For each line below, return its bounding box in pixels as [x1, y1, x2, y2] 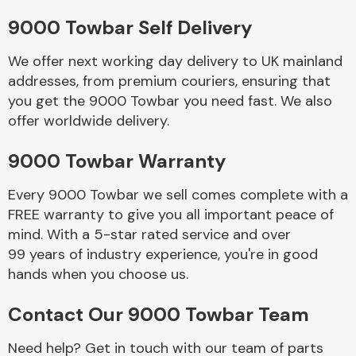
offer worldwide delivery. [8, 111, 169, 130]
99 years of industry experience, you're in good [8, 245, 318, 264]
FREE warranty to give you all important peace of [8, 205, 334, 224]
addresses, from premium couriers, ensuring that [8, 72, 331, 91]
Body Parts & [204, 35, 282, 52]
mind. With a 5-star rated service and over [8, 225, 291, 244]
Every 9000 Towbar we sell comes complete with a [8, 185, 348, 204]
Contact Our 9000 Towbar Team [8, 302, 309, 327]
